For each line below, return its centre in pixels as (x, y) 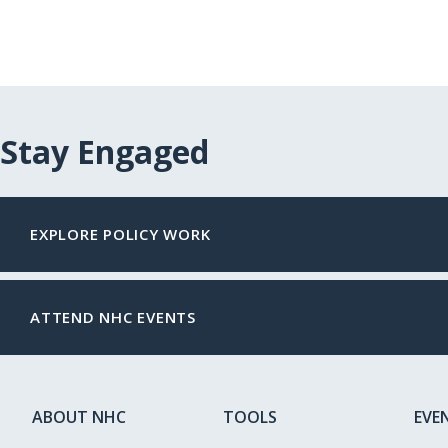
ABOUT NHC (79, 417)
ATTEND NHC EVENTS (113, 317)
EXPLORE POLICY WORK (120, 234)
